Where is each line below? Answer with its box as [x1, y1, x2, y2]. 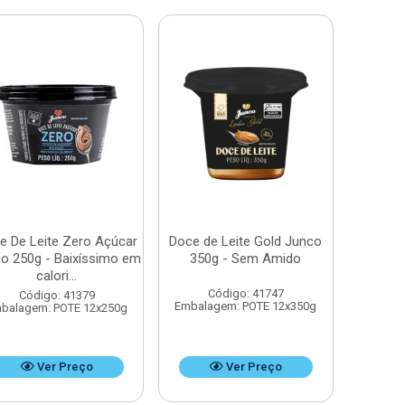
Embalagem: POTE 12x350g [174, 299, 317, 313]
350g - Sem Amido [190, 250, 302, 267]
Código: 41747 [207, 287, 284, 300]
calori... [36, 268, 78, 284]
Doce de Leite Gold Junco [169, 233, 323, 250]
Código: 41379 [18, 288, 95, 302]
